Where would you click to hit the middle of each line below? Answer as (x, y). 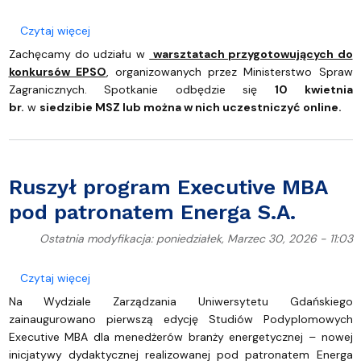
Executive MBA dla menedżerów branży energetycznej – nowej (180, 336)
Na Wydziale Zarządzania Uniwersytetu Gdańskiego (180, 301)
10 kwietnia (313, 89)
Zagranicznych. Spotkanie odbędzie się (141, 89)
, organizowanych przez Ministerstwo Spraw (229, 71)
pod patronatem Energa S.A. (152, 212)
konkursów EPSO (57, 71)
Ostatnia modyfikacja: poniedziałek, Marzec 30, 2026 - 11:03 (196, 238)
